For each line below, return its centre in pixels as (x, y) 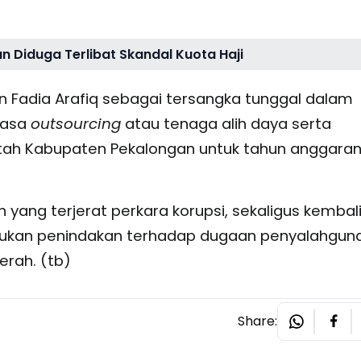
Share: (257, 321)
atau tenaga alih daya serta (226, 123)
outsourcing (75, 123)
